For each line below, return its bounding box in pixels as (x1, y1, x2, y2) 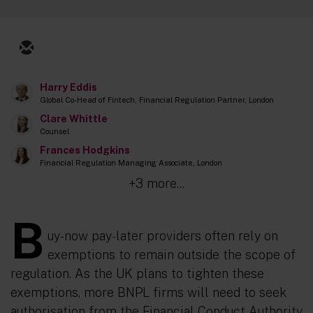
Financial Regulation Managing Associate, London (40, 159, 222, 167)
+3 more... (129, 176, 184, 191)
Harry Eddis (40, 81, 97, 93)
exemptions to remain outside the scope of (48, 247, 296, 262)
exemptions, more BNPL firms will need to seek (10, 285, 286, 300)
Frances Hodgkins (40, 144, 130, 156)
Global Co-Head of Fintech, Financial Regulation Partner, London (40, 96, 274, 104)
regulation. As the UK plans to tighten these (10, 266, 264, 281)
